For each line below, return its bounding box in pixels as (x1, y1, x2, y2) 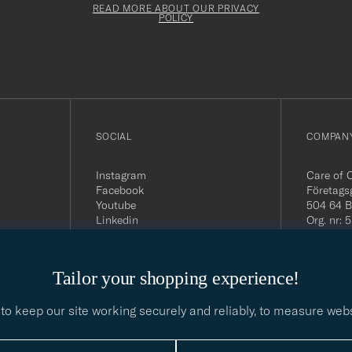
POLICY (158, 11, 194, 24)
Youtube (95, 197, 136, 212)
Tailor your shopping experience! (52, 268, 300, 289)
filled (23, 24, 51, 40)
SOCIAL (95, 130, 132, 142)
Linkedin (95, 212, 138, 227)
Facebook (95, 182, 144, 197)
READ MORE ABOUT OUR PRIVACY (92, 2, 260, 14)
